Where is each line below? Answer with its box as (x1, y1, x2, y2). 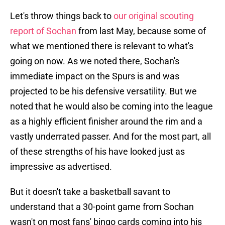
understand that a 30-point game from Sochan (10, 201, 194, 212)
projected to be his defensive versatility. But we (10, 86, 197, 97)
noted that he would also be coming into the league (10, 101, 213, 112)
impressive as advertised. (10, 161, 112, 172)
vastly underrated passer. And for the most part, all (10, 131, 211, 142)
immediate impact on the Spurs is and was (10, 71, 179, 82)
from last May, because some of (76, 26, 206, 37)
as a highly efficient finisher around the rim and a (10, 116, 202, 127)
